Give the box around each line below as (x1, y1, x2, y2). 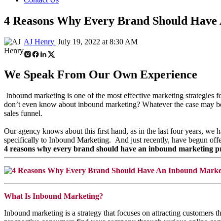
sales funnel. (4, 109, 42, 117)
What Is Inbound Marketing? (4, 191, 103, 200)
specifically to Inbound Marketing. (4, 135, 113, 144)
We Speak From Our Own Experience (4, 68, 197, 81)
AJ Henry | (24, 37, 58, 46)
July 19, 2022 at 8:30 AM (58, 37, 138, 46)
